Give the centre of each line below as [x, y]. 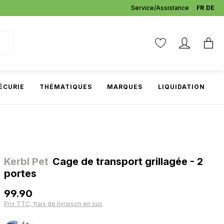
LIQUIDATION [181, 87]
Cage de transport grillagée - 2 [127, 161]
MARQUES [125, 87]
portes [20, 173]
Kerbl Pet [26, 161]
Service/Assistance [160, 8]
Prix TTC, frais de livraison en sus [53, 204]
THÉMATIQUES [66, 87]
